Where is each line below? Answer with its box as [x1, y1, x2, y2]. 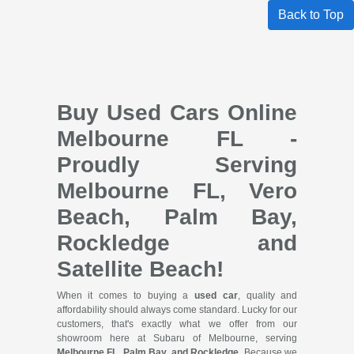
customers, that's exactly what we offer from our [56, 318, 298, 330]
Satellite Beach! [56, 257, 224, 282]
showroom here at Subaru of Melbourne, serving [56, 333, 298, 345]
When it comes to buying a [56, 290, 195, 302]
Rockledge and [56, 231, 298, 256]
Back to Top [278, 8, 344, 22]
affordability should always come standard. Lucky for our [56, 304, 298, 316]
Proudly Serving [56, 153, 298, 178]
